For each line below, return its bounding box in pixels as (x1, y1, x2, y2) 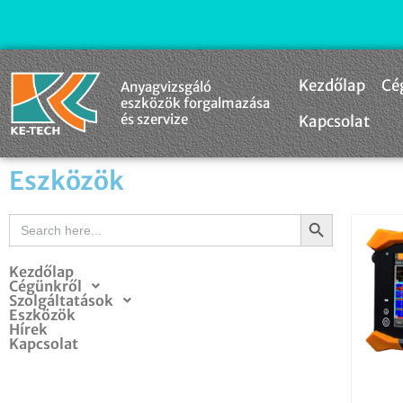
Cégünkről (9, 277, 82, 295)
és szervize (120, 111, 188, 128)
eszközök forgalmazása (120, 94, 270, 112)
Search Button (299, 204, 349, 222)
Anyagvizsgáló (120, 78, 211, 95)
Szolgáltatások (9, 291, 113, 309)
